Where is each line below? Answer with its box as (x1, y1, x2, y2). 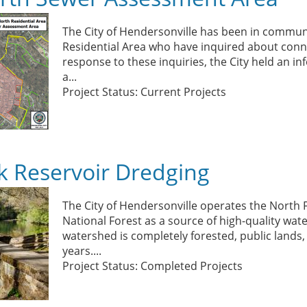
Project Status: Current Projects (62, 84, 227, 99)
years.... (62, 243, 102, 258)
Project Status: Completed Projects (62, 258, 243, 273)
